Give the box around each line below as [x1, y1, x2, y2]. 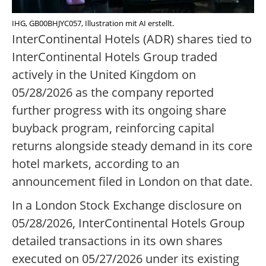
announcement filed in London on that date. [12, 173, 252, 190]
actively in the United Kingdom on [12, 66, 196, 83]
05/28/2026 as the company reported [12, 84, 214, 101]
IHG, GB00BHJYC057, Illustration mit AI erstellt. [12, 18, 174, 29]
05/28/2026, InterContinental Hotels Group [12, 215, 245, 232]
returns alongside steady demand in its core [12, 138, 252, 154]
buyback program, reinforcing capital [12, 120, 214, 137]
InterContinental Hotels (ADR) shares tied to [12, 31, 252, 47]
